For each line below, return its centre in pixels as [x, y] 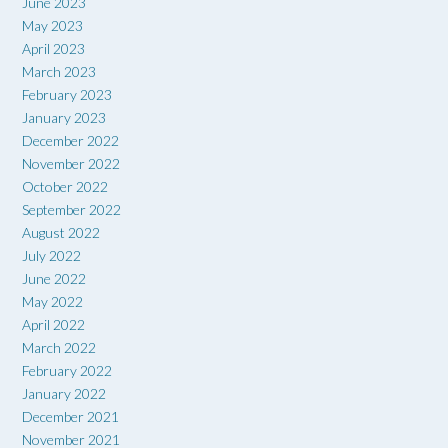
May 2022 [52, 301]
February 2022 [67, 370]
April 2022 [53, 324]
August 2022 [61, 232]
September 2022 [71, 209]
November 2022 [71, 163]
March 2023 [59, 71]
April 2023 [53, 48]
